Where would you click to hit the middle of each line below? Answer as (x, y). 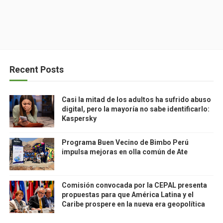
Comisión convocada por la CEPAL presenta (134, 185)
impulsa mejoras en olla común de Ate (124, 152)
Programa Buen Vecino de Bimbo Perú (125, 142)
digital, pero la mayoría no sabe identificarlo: (135, 109)
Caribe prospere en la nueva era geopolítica (133, 204)
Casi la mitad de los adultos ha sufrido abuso (136, 100)
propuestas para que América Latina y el (127, 195)
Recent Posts (36, 69)
